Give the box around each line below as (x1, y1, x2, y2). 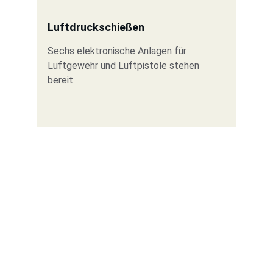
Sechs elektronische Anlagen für (47, 45, 189, 57)
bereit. (47, 74, 75, 86)
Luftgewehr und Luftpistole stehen (47, 60, 202, 71)
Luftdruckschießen (47, 21, 144, 34)
